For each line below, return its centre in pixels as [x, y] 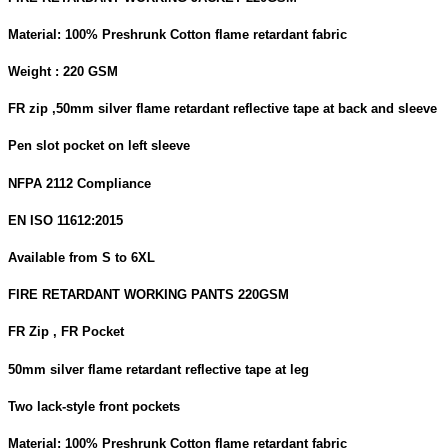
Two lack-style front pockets [94, 406]
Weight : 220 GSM [63, 72]
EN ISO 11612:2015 [65, 220]
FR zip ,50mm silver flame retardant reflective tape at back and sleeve [222, 109]
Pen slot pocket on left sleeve [99, 146]
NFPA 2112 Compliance [79, 183]
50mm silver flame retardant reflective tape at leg [158, 369]
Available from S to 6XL [81, 257]
